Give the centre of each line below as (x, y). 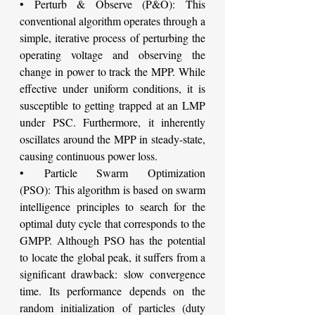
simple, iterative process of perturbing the (112, 38)
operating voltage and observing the (112, 55)
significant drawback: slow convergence (112, 274)
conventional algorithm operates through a (112, 21)
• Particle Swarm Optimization (112, 173)
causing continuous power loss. (89, 156)
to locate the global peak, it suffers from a (112, 257)
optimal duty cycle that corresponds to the (112, 224)
